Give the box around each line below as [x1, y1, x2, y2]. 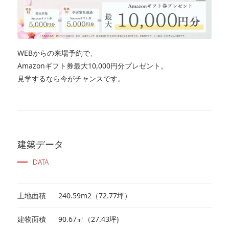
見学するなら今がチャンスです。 [17, 74, 125, 84]
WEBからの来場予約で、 [17, 48, 97, 58]
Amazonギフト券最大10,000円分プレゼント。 [17, 61, 168, 71]
